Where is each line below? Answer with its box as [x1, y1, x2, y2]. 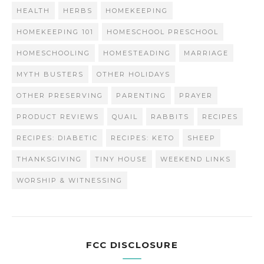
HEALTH [16, 6, 50, 15]
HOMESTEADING [103, 49, 171, 58]
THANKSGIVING [16, 155, 82, 164]
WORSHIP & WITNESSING [16, 176, 123, 185]
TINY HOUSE [95, 155, 147, 164]
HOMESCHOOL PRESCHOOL [107, 28, 219, 37]
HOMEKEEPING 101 [16, 28, 94, 37]
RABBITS [151, 113, 189, 121]
